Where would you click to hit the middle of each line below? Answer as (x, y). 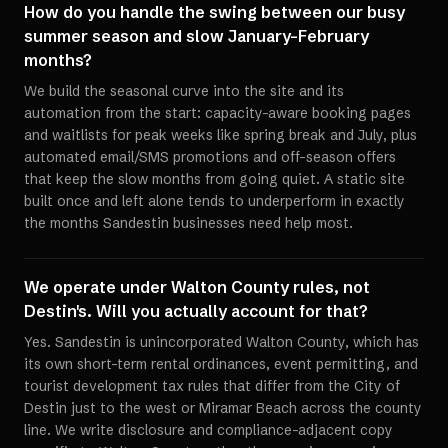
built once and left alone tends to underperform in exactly (214, 201)
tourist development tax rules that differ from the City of (212, 386)
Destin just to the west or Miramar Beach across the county (223, 408)
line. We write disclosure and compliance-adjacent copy (208, 430)
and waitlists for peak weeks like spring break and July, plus (220, 135)
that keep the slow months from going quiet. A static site (214, 179)
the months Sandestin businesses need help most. (188, 223)
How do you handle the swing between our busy (214, 12)
